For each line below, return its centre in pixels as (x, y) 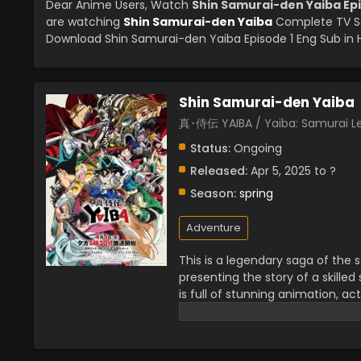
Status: (210, 148)
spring (256, 193)
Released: (219, 171)
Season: (213, 193)
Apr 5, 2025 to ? (292, 171)
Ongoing (256, 148)
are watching (85, 22)
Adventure (214, 228)
